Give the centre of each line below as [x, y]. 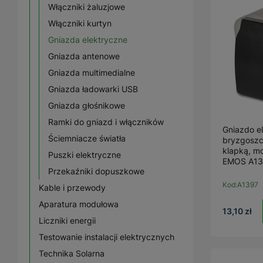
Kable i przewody [72, 188]
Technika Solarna [72, 253]
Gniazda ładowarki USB [93, 89]
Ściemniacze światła [87, 138]
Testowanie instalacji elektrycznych [107, 237]
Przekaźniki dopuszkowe [96, 171]
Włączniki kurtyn [80, 23]
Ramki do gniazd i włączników [106, 122]
